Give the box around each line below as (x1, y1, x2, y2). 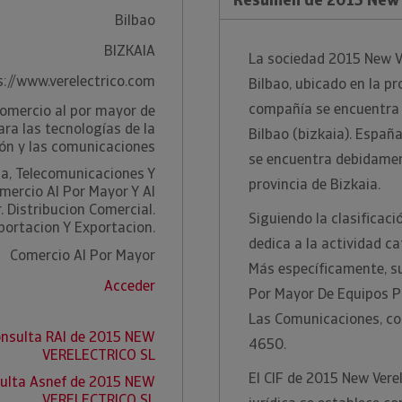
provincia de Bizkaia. (249, 175, 380, 194)
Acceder (103, 276, 155, 295)
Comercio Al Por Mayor (9, 246, 155, 265)
